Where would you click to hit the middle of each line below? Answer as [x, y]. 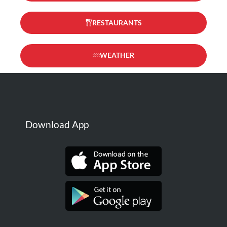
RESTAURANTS [117, 22]
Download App [57, 124]
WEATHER [117, 55]
